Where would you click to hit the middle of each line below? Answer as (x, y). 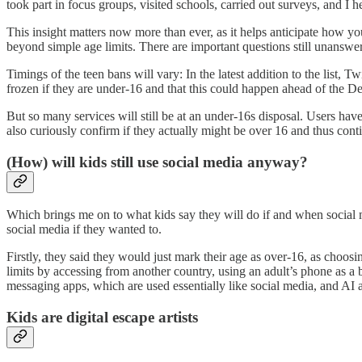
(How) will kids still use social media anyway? (157, 162)
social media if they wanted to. (84, 229)
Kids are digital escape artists (102, 318)
